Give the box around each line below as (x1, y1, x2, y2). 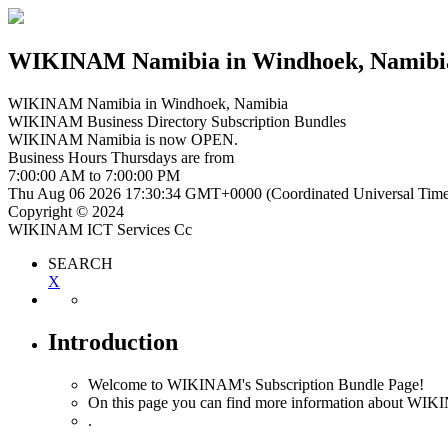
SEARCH (48, 254, 113, 272)
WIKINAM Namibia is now (8, 130, 191, 148)
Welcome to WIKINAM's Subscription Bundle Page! (88, 375, 424, 393)
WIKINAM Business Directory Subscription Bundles (8, 112, 346, 130)
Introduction (48, 328, 178, 355)
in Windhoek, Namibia (141, 94, 288, 112)
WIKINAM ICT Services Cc (8, 220, 192, 238)
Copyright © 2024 (8, 202, 124, 220)
